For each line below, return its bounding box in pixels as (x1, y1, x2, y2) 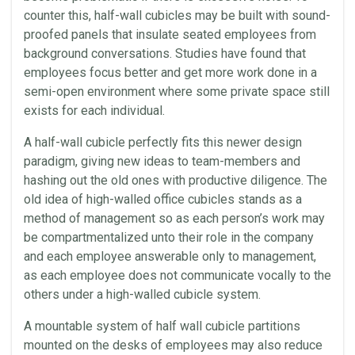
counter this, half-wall (24, 8, 145, 23)
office (154, 192, 185, 207)
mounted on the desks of (24, 338, 166, 353)
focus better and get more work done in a (86, 65, 317, 80)
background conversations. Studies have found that (24, 46, 306, 61)
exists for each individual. (24, 103, 165, 118)
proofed (24, 27, 71, 42)
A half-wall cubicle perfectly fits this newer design (24, 135, 302, 150)
